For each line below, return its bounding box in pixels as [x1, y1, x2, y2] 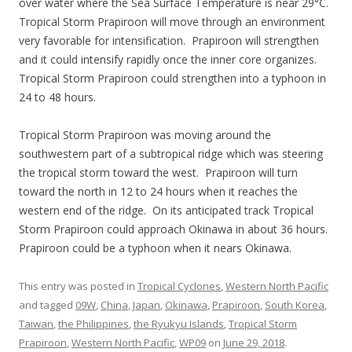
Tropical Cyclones [137, 279, 221, 293]
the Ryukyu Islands [134, 317, 224, 331]
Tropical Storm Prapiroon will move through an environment [19, 14, 325, 29]
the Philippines [58, 317, 129, 331]
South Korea [265, 298, 324, 312]
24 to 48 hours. [19, 90, 96, 104]
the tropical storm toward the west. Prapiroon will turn [19, 165, 298, 180]
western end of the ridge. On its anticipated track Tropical [19, 203, 313, 218]
